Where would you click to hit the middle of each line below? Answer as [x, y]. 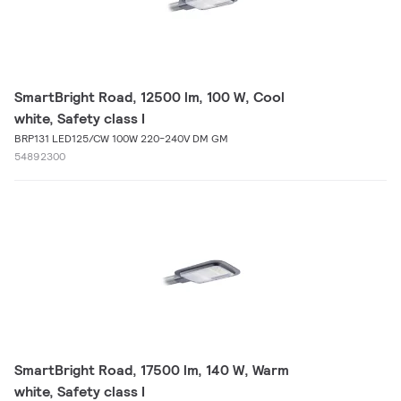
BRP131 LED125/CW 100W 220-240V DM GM [121, 138]
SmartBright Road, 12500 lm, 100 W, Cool [149, 97]
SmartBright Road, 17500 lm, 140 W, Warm [152, 370]
